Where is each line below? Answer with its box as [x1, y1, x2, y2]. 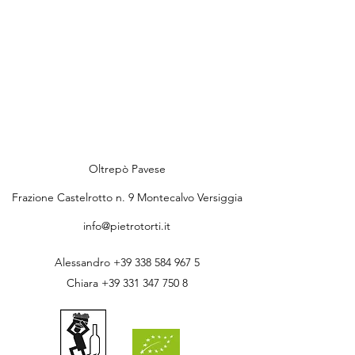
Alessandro [54, 255, 113, 269]
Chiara [66, 276, 101, 290]
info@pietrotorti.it [83, 219, 170, 233]
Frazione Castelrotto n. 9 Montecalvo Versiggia [11, 190, 242, 204]
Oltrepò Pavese [88, 162, 166, 176]
